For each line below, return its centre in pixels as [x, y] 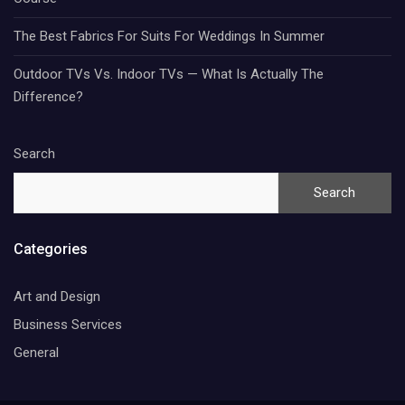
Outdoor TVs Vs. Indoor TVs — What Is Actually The [169, 74]
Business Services [68, 324]
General [36, 352]
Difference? [48, 96]
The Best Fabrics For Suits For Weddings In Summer [169, 36]
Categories [51, 249]
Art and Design [57, 296]
